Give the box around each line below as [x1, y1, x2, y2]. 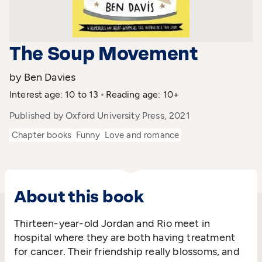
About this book [14, 187, 144, 207]
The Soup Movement [9, 43, 198, 65]
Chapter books [12, 130, 71, 141]
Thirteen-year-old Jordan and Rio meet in [14, 217, 211, 230]
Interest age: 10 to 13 [9, 89, 99, 101]
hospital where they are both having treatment [14, 231, 236, 244]
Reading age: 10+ [105, 89, 180, 101]
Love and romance [104, 130, 180, 141]
